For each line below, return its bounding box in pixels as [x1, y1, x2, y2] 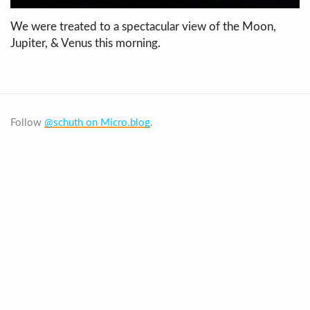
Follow [10, 117, 44, 128]
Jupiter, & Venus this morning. [10, 37, 161, 49]
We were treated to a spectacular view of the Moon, [10, 20, 276, 33]
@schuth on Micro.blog [44, 117, 150, 128]
